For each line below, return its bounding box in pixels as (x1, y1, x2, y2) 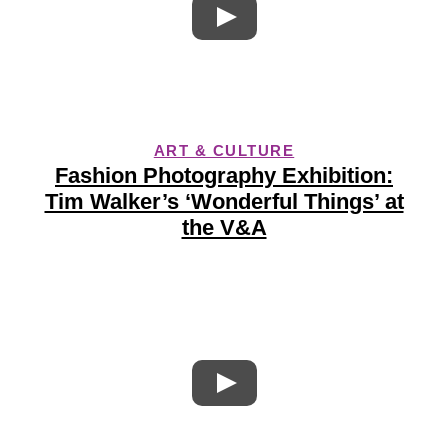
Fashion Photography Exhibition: (55, 163, 393, 188)
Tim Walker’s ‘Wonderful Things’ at (44, 189, 404, 214)
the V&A (181, 215, 267, 240)
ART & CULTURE (153, 142, 295, 159)
